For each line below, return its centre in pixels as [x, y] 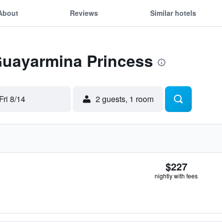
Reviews [84, 13]
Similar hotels [173, 13]
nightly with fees [176, 176]
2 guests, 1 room [125, 99]
